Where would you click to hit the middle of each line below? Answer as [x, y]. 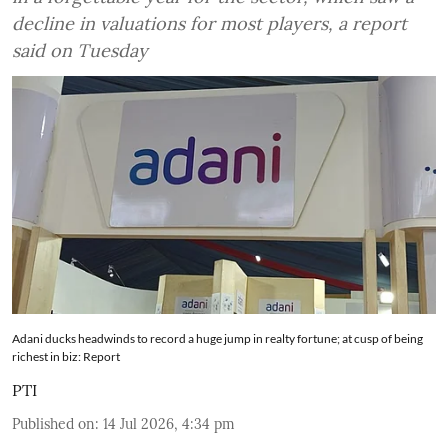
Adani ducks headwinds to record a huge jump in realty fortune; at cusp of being [217, 338]
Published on [53, 424]
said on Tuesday [80, 50]
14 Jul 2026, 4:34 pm [169, 424]
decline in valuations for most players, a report [209, 23]
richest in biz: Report [66, 356]
